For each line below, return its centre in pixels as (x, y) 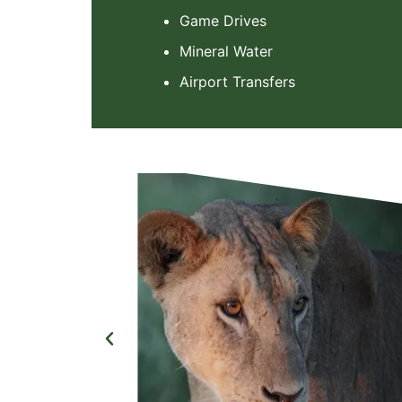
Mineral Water (226, 51)
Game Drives (223, 21)
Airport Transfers (237, 82)
